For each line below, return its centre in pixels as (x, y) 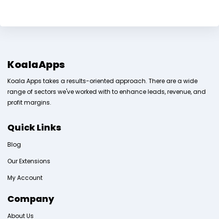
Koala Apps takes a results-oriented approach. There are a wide (102, 81)
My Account (25, 177)
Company (31, 198)
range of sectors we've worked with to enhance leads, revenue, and (107, 91)
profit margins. (29, 102)
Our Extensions (29, 161)
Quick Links (34, 127)
